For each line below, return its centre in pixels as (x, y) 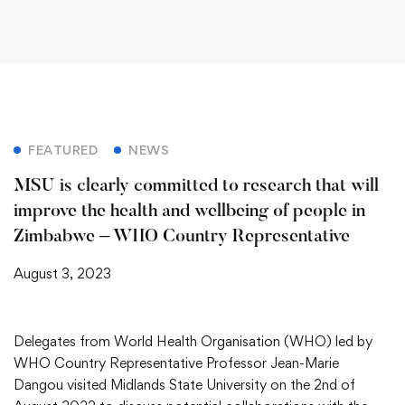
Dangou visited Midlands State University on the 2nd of (184, 385)
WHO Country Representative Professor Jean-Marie (176, 363)
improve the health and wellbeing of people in (189, 212)
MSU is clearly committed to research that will (196, 186)
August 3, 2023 (62, 273)
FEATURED (63, 150)
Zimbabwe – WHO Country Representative (182, 237)
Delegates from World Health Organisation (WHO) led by (193, 341)
